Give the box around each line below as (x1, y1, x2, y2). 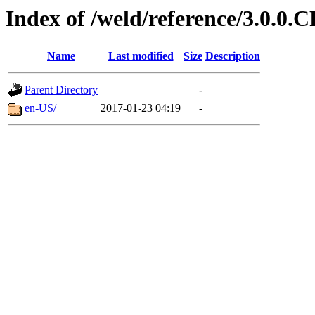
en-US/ (25, 102, 56, 115)
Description (205, 50, 260, 63)
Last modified (108, 50, 174, 63)
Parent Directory (25, 84, 98, 96)
